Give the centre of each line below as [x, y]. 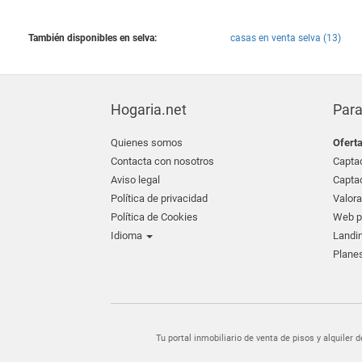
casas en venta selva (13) [286, 38]
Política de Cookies [154, 217]
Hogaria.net [149, 109]
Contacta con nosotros [162, 161]
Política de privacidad [159, 198]
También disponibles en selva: [93, 38]
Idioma [128, 236]
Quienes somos [147, 143]
